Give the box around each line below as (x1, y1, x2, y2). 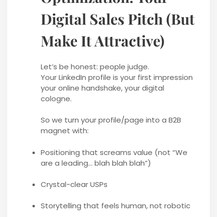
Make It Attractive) (40, 31, 165, 51)
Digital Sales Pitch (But (40, 9, 195, 29)
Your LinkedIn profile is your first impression (40, 72, 193, 83)
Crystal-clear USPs (40, 179, 108, 189)
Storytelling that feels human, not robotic (40, 200, 190, 211)
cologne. (40, 93, 72, 104)
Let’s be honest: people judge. (40, 62, 149, 72)
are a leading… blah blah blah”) (40, 157, 151, 168)
